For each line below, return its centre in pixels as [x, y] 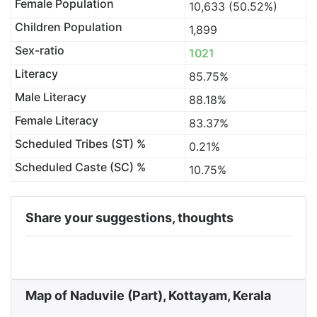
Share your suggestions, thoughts [129, 218]
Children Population [68, 27]
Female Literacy [56, 120]
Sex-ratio [39, 50]
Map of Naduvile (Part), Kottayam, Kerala [148, 295]
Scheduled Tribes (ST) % [80, 144]
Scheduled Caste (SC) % [80, 167]
